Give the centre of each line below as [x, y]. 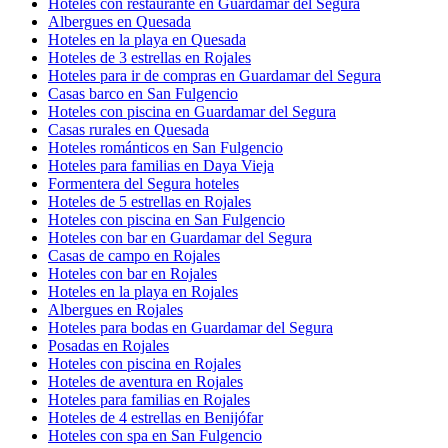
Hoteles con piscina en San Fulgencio [166, 220]
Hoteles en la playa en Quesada [147, 40]
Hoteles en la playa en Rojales [143, 292]
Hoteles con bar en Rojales [132, 274]
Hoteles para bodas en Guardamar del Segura [190, 328]
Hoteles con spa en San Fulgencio [155, 436]
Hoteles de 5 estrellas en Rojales [149, 202]
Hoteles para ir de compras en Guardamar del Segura [214, 76]
